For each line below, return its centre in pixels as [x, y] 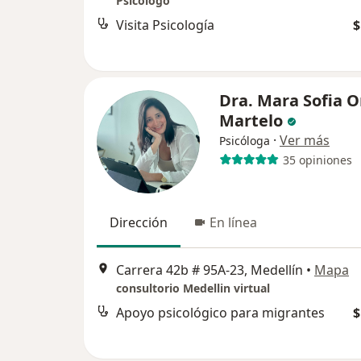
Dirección [139, 222]
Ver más [305, 140]
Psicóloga [245, 141]
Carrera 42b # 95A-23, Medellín [210, 270]
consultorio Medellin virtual [193, 288]
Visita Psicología [165, 25]
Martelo [251, 120]
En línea [233, 222]
